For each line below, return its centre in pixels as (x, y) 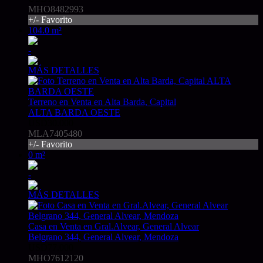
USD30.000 (51, 123)
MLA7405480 (55, 134)
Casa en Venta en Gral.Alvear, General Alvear (114, 227)
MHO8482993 (56, 9)
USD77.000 (51, 248)
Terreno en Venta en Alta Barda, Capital (102, 102)
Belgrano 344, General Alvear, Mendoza (103, 237)
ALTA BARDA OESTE (74, 113)
